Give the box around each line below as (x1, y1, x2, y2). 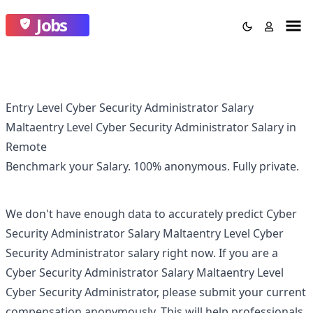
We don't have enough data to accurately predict (6, 206, 266, 221)
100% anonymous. (133, 159, 233, 174)
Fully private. (233, 159, 299, 174)
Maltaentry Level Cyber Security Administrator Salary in (6, 119, 296, 135)
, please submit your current (156, 284, 306, 300)
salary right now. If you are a (125, 245, 278, 261)
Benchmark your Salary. (6, 159, 133, 174)
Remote (6, 139, 47, 154)
